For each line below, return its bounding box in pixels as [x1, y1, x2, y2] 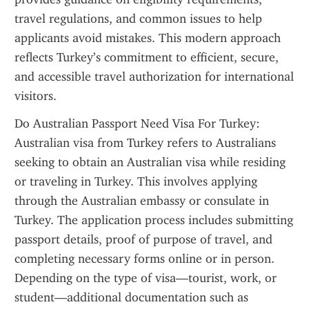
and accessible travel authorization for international [14, 69, 294, 84]
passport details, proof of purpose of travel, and [14, 232, 272, 247]
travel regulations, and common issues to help [14, 11, 262, 26]
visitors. [14, 88, 57, 103]
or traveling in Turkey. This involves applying [14, 174, 257, 189]
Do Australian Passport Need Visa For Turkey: [14, 116, 260, 131]
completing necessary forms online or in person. [14, 251, 275, 266]
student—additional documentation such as [14, 290, 248, 305]
